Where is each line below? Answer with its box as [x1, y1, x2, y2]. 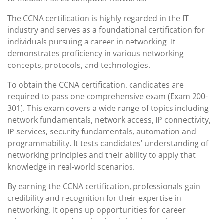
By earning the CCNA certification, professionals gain [7, 181, 200, 192]
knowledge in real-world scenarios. [7, 161, 135, 172]
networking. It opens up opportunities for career [7, 204, 186, 215]
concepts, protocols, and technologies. [7, 60, 150, 70]
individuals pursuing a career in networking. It [7, 36, 175, 47]
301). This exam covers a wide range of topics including [7, 103, 209, 113]
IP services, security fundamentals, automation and [7, 126, 196, 137]
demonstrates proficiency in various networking [7, 48, 184, 59]
